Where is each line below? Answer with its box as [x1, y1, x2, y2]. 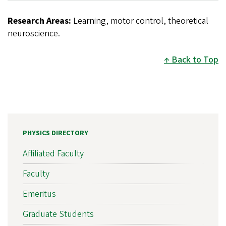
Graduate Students [23, 208, 94, 221]
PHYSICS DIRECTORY [23, 128, 88, 138]
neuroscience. [8, 27, 60, 40]
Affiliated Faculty [23, 147, 84, 160]
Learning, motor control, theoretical [71, 14, 208, 27]
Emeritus [23, 188, 56, 201]
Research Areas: [8, 14, 71, 27]
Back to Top [172, 53, 218, 66]
